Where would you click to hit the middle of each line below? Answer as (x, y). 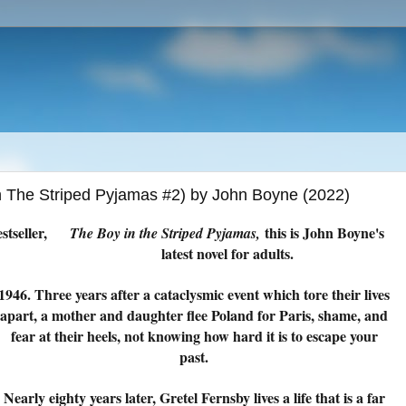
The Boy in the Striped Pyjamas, (168, 233)
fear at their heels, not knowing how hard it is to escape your (194, 336)
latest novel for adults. (227, 253)
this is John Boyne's (325, 232)
